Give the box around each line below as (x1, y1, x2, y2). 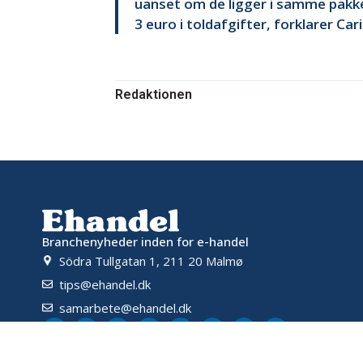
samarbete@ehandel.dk (59, 299, 192, 316)
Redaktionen (115, 87, 192, 103)
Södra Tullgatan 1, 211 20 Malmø (59, 252, 244, 269)
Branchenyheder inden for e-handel (42, 233, 249, 250)
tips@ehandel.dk (59, 275, 152, 293)
